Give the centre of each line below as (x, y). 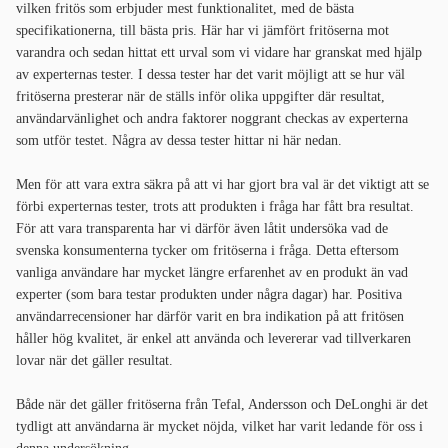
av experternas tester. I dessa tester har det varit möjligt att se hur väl (210, 75)
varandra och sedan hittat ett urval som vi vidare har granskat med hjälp (219, 53)
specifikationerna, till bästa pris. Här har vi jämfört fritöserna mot (202, 31)
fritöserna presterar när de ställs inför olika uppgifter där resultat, (200, 97)
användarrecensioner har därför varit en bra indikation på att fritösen (210, 317)
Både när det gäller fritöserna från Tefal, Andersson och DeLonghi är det (222, 405)
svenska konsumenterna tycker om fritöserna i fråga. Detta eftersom (207, 251)
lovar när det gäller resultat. (96, 361)
